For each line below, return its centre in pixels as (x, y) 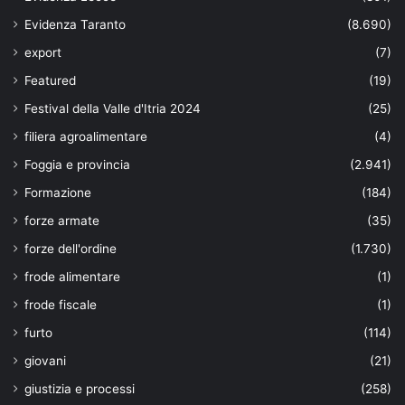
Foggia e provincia (77, 164)
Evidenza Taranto (75, 24)
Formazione (58, 192)
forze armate (62, 220)
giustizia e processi (80, 388)
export (43, 52)
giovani (45, 360)
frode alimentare (72, 276)
